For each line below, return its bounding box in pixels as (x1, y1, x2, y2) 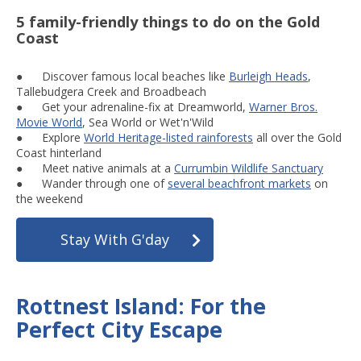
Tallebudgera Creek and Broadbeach (16, 84, 206, 100)
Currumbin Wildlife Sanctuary (174, 160, 323, 176)
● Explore (16, 130, 84, 146)
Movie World (16, 114, 82, 131)
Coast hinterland (16, 145, 102, 161)
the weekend (16, 191, 83, 207)
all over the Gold (253, 130, 342, 146)
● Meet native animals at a (16, 160, 174, 176)
